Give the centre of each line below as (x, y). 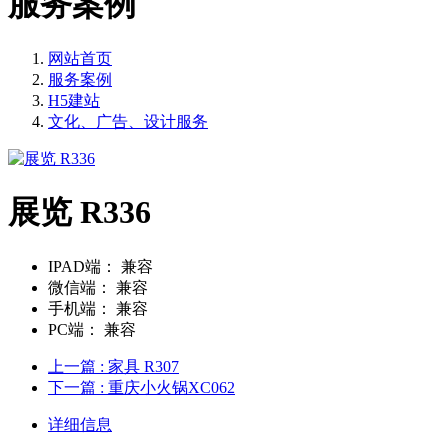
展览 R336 (79, 212)
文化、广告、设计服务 (128, 121)
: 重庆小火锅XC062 (167, 387)
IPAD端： (82, 266)
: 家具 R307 (139, 366)
